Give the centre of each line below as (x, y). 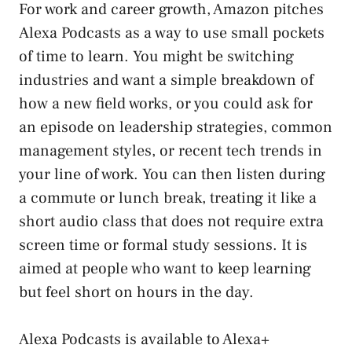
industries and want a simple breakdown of (166, 80)
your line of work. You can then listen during (172, 174)
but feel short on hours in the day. (136, 292)
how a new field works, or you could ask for (166, 103)
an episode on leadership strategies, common (176, 127)
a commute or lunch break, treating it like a (168, 198)
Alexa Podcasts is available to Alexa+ (144, 339)
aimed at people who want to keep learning (165, 268)
